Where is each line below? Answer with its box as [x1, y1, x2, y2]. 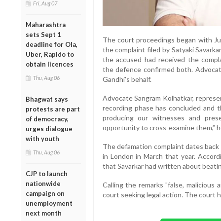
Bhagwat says [26, 95, 68, 103]
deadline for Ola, [26, 40, 77, 48]
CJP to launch [26, 169, 68, 178]
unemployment [26, 199, 73, 207]
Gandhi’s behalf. [102, 75, 151, 84]
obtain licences [26, 60, 74, 68]
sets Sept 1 [26, 30, 61, 38]
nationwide [26, 179, 61, 187]
